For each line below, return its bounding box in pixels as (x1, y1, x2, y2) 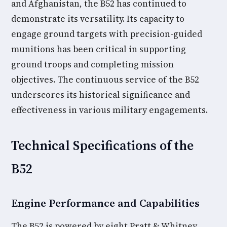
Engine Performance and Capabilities (11, 196, 200, 210)
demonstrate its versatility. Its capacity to (11, 13, 184, 25)
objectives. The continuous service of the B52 (11, 73, 199, 86)
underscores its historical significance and (11, 89, 190, 101)
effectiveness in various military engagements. (11, 104, 208, 116)
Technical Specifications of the (11, 136, 194, 155)
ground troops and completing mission (11, 58, 174, 70)
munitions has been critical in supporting (11, 43, 186, 55)
